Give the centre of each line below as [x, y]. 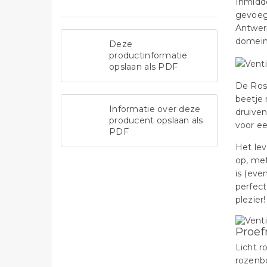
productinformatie [148, 56]
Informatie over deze [155, 109]
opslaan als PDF [144, 67]
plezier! [250, 200]
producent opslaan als [156, 121]
